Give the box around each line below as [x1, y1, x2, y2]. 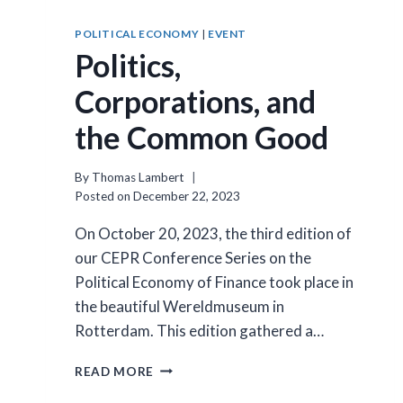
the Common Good [75, 119, 328, 157]
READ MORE [75, 363, 155, 379]
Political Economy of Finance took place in [75, 272, 354, 291]
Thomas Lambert [92, 169, 185, 184]
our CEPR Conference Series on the [75, 247, 311, 267]
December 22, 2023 [133, 188, 241, 203]
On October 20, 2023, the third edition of [75, 223, 352, 243]
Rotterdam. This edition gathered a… [75, 320, 324, 340]
